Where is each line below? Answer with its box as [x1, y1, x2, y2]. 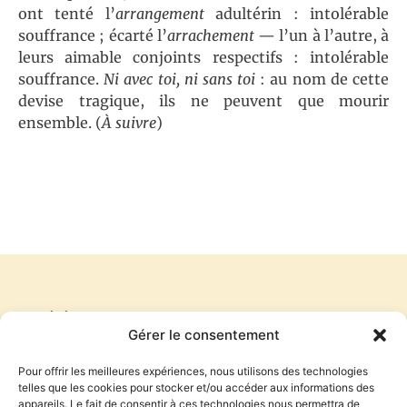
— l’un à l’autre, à [253, 26, 389, 45]
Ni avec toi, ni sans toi [104, 70, 261, 89]
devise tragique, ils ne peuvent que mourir [18, 92, 389, 111]
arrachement [166, 26, 254, 45]
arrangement [114, 5, 216, 24]
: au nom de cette [260, 70, 390, 89]
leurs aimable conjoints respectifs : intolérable [18, 48, 389, 67]
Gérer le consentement [127, 326, 280, 343]
